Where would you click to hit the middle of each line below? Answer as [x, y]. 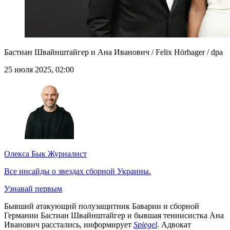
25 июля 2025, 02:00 [39, 70]
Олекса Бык [25, 154]
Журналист [66, 154]
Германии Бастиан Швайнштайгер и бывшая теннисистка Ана [114, 216]
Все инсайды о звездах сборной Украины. [78, 171]
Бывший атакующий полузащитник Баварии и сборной [102, 206]
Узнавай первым [33, 189]
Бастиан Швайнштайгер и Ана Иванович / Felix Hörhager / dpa [113, 52]
